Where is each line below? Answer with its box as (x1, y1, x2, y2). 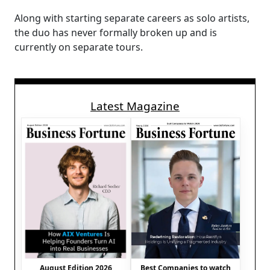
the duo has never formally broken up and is (14, 26, 217, 40)
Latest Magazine (90, 98, 180, 115)
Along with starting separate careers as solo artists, (14, 11, 250, 25)
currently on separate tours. (14, 40, 148, 54)
